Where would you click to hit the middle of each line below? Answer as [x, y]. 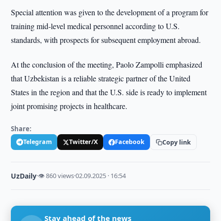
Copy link [177, 142]
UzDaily [24, 176]
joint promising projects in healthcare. [69, 106]
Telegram [38, 142]
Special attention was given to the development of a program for [110, 12]
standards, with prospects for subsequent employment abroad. [106, 40]
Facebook [130, 142]
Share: [21, 129]
